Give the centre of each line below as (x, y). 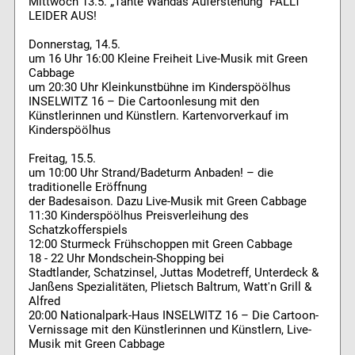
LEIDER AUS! (62, 16)
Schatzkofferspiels (78, 230)
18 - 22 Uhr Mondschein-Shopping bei (126, 259)
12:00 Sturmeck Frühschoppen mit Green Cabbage (160, 244)
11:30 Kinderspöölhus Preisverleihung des (138, 216)
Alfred (44, 302)
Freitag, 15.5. (62, 159)
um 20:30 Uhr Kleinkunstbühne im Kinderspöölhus (159, 88)
